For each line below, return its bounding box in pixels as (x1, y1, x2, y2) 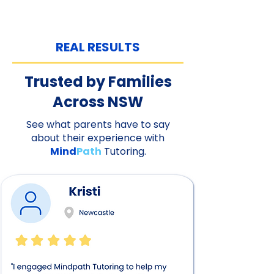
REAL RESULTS (56, 39, 140, 56)
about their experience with (31, 131, 165, 145)
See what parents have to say (26, 117, 170, 131)
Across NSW (53, 92, 143, 112)
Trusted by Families (24, 72, 172, 92)
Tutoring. (101, 144, 146, 158)
